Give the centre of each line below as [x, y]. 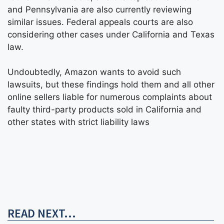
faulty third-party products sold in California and [104, 109]
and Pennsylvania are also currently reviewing [99, 9]
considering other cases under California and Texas [111, 34]
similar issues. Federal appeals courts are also [100, 22]
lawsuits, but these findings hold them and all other [111, 84]
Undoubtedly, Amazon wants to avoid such [94, 72]
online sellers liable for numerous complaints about [110, 97]
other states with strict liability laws [78, 122]
